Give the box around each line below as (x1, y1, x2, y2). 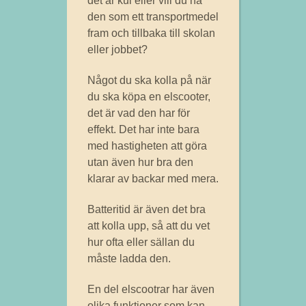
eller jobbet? (87, 43, 148, 55)
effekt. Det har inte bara (87, 123, 199, 135)
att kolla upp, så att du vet (87, 219, 210, 232)
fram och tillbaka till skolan (87, 27, 215, 39)
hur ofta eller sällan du (87, 236, 195, 248)
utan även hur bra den (87, 156, 193, 168)
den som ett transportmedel (87, 10, 219, 23)
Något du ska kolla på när (87, 74, 211, 86)
